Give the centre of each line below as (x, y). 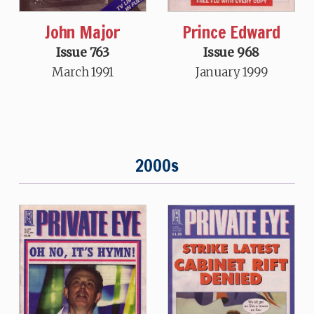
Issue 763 (83, 52)
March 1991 (83, 72)
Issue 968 (231, 52)
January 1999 (231, 72)
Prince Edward (231, 32)
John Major (82, 32)
